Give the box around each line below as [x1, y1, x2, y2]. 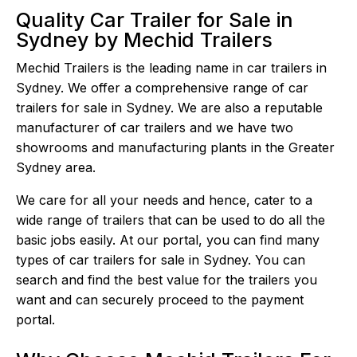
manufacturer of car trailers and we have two [16, 120, 294, 136]
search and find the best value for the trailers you [16, 272, 318, 288]
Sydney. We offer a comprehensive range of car [16, 80, 309, 96]
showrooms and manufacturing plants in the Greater [16, 139, 335, 156]
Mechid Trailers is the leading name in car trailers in [16, 60, 328, 76]
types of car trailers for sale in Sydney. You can [16, 252, 306, 269]
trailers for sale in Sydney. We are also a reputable [16, 100, 324, 116]
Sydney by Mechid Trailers [16, 28, 273, 53]
